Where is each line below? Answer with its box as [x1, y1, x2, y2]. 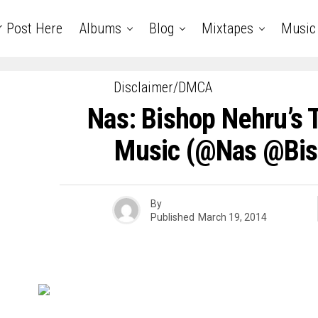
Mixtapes [201, 20, 253, 37]
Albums [79, 20, 121, 37]
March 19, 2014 [197, 211, 267, 223]
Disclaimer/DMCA [113, 79, 212, 96]
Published [150, 211, 194, 223]
